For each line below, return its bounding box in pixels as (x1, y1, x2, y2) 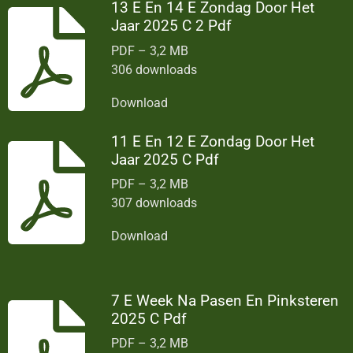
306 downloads (111, 61, 198, 77)
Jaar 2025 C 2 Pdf (111, 17, 232, 35)
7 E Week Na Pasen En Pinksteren (111, 292, 340, 310)
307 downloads (111, 195, 198, 211)
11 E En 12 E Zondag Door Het (111, 132, 315, 150)
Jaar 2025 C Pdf (111, 150, 220, 169)
